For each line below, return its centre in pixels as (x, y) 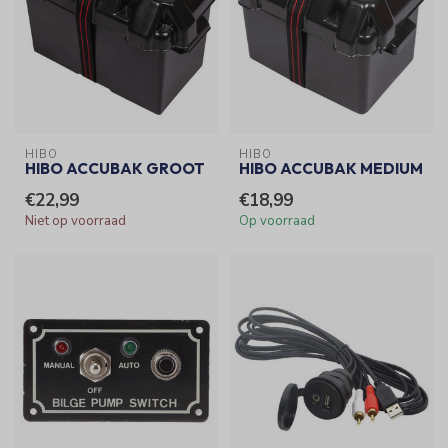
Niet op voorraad (75, 220)
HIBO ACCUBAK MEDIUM (331, 168)
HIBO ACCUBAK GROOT (115, 168)
